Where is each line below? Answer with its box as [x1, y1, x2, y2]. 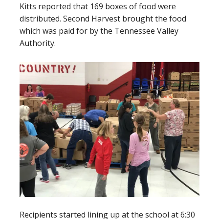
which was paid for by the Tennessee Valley [20, 25, 178, 36]
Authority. [20, 38, 56, 48]
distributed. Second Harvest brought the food [20, 13, 186, 24]
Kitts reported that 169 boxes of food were [20, 1, 176, 12]
